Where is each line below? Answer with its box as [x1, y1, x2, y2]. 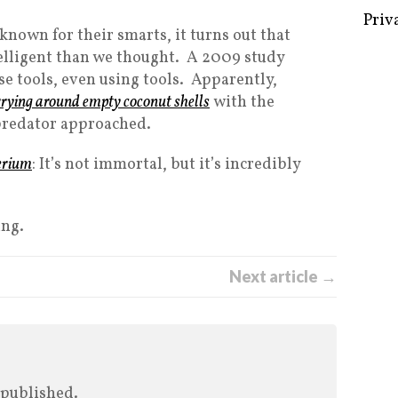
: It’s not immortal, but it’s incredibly [32, 154, 300, 176]
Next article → [229, 267, 337, 286]
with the [210, 92, 275, 114]
